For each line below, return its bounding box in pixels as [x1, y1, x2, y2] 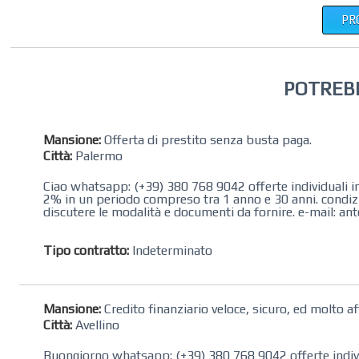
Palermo [72, 147, 123, 163]
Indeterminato [129, 242, 213, 258]
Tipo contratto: [43, 242, 130, 258]
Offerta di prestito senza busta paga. [101, 131, 313, 147]
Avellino [72, 317, 120, 333]
